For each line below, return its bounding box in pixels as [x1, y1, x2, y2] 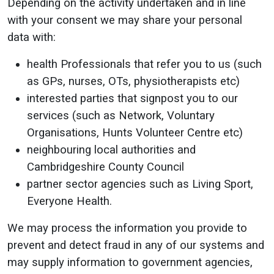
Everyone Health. [27, 194, 112, 208]
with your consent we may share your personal [7, 13, 242, 27]
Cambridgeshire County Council [27, 160, 184, 174]
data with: [7, 31, 56, 44]
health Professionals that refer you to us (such [27, 57, 262, 71]
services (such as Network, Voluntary [27, 109, 215, 122]
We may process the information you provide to [7, 221, 247, 235]
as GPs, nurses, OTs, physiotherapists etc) [27, 75, 240, 88]
